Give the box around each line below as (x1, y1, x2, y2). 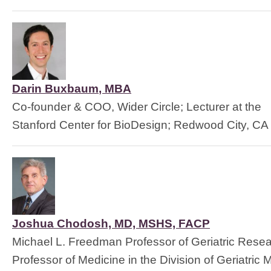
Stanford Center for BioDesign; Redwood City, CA (12, 119, 269, 131)
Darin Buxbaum (12, 82, 99, 95)
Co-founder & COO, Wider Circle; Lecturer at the (12, 100, 261, 113)
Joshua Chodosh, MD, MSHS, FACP (12, 217, 210, 230)
